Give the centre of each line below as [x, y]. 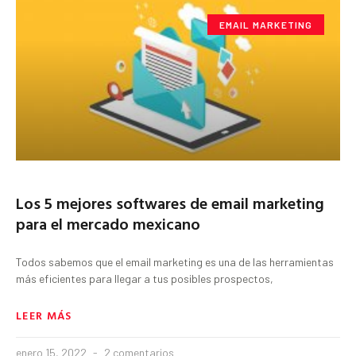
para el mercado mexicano [108, 223]
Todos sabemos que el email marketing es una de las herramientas [175, 261]
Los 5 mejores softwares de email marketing [170, 202]
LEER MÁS [44, 315]
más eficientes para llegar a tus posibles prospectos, [145, 278]
